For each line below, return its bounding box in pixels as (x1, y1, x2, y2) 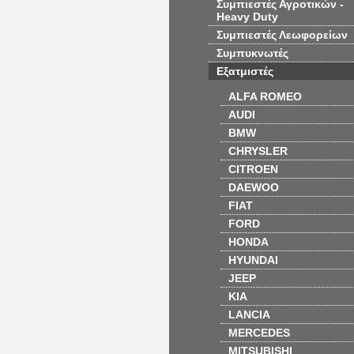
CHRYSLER (228, 145, 288, 157)
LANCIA (228, 308, 270, 321)
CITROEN (228, 163, 278, 175)
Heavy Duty (217, 10, 278, 23)
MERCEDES (228, 326, 290, 339)
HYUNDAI (228, 254, 278, 266)
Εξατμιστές (217, 65, 273, 77)
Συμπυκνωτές (217, 47, 288, 59)
